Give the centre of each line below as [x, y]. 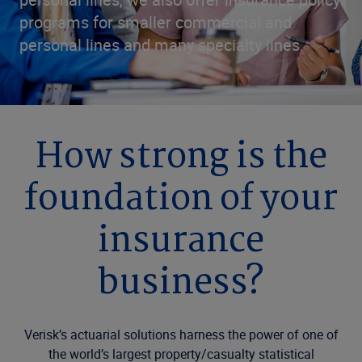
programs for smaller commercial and [156, 22]
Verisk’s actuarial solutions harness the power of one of [181, 335]
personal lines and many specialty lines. [162, 45]
